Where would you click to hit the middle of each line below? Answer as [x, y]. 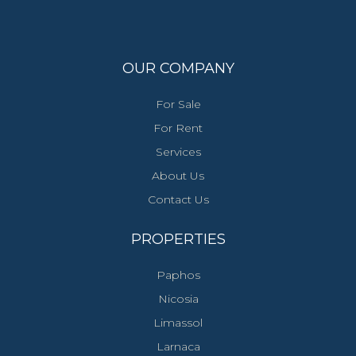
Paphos [178, 275]
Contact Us [178, 199]
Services [178, 151]
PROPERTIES [178, 239]
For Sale [178, 104]
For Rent [178, 128]
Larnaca [178, 346]
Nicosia [178, 298]
